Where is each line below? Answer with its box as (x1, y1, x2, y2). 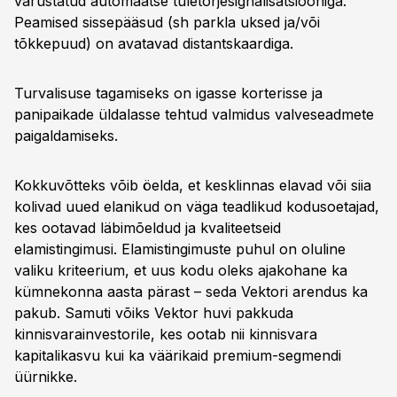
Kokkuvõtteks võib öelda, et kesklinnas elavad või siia (14, 176, 371, 194)
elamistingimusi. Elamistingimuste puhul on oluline (14, 240, 346, 258)
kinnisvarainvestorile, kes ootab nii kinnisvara (14, 325, 317, 343)
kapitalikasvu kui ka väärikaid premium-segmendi (14, 346, 341, 364)
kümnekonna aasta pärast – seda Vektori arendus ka (14, 283, 368, 300)
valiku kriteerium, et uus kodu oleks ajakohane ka (14, 261, 347, 279)
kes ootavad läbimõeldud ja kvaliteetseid (14, 219, 281, 237)
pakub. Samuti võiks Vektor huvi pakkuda (14, 304, 293, 322)
